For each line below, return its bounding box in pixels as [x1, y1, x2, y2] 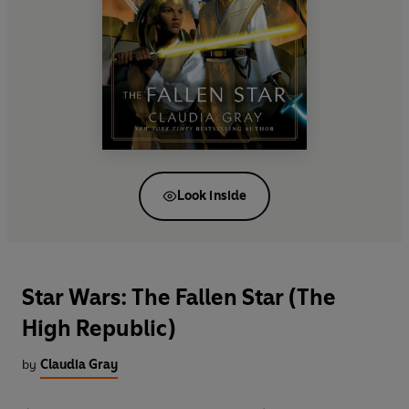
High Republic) [22, 315, 175, 342]
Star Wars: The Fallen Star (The [22, 284, 336, 311]
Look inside [176, 187, 247, 204]
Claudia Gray [40, 357, 118, 373]
